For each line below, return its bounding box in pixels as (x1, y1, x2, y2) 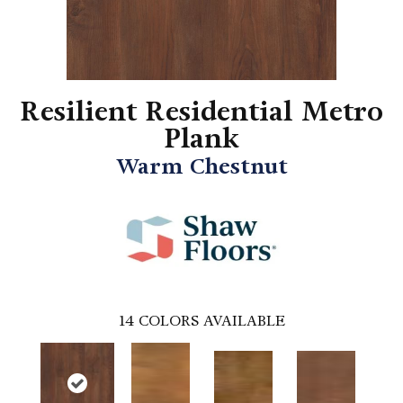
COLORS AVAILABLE (138, 311, 285, 331)
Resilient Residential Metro (20, 94, 383, 130)
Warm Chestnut (115, 153, 288, 181)
